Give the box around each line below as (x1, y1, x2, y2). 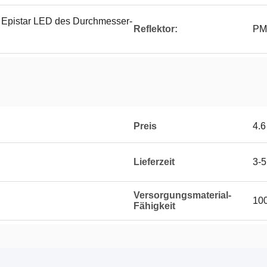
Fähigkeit (133, 201, 175, 211)
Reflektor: (133, 24, 178, 34)
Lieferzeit (133, 157, 175, 167)
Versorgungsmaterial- (133, 190, 231, 200)
